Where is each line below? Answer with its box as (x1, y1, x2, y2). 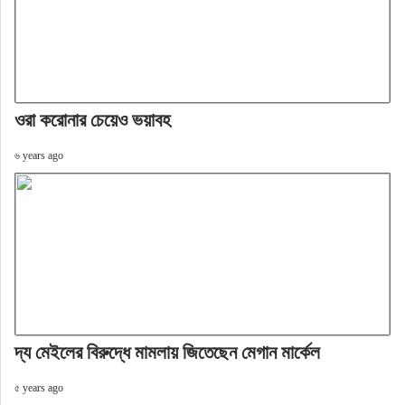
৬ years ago (14, 148, 63, 162)
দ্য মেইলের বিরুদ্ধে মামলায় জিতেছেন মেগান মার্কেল (14, 341, 320, 363)
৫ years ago (14, 381, 63, 394)
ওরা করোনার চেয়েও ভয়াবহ (14, 108, 171, 131)
